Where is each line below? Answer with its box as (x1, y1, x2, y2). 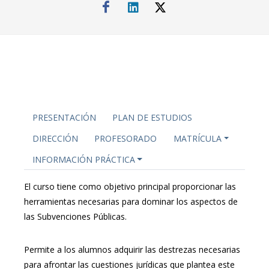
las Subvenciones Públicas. (24, 211, 127, 223)
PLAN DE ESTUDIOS (112, 112, 193, 124)
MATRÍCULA (173, 133, 222, 145)
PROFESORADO (94, 133, 157, 145)
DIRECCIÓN (32, 133, 78, 145)
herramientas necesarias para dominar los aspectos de (24, 196, 238, 208)
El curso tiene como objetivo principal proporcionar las (24, 181, 236, 193)
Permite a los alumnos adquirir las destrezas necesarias (24, 244, 240, 256)
